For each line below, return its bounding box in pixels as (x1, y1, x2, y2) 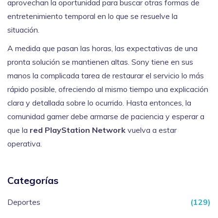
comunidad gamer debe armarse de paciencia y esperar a (7, 111, 204, 122)
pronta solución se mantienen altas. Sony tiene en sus (7, 57, 193, 67)
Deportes (7, 197, 40, 207)
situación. (7, 25, 39, 35)
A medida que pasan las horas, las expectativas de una (7, 43, 198, 54)
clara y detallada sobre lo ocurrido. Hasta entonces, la (7, 98, 191, 108)
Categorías (7, 174, 58, 187)
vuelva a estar (126, 125, 177, 135)
